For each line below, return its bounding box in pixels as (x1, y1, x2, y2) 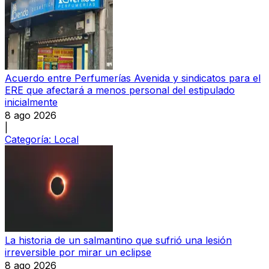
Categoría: (5, 133, 54, 145)
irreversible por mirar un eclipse (5, 246, 151, 258)
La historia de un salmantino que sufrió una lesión (5, 234, 232, 246)
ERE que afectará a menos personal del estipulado (5, 83, 235, 96)
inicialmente (5, 95, 58, 108)
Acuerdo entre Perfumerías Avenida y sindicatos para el (5, 71, 261, 84)
